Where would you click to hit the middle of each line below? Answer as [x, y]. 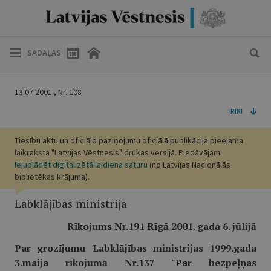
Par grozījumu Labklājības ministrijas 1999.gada [135, 248]
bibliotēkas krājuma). [52, 177]
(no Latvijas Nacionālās [189, 165]
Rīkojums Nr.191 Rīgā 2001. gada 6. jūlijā [162, 226]
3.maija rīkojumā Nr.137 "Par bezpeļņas [135, 263]
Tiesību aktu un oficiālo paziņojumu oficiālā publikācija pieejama [129, 140]
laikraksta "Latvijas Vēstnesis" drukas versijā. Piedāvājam [117, 152]
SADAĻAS [44, 53]
